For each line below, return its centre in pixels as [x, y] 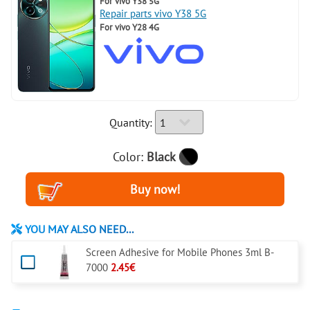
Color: [129, 156]
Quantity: [131, 122]
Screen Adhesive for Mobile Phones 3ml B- [180, 252]
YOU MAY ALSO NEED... [78, 229]
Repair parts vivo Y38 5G [153, 13]
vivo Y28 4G [137, 27]
